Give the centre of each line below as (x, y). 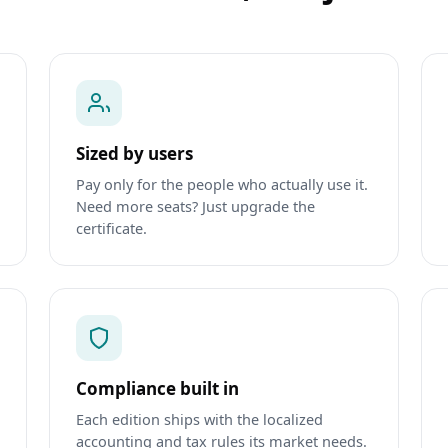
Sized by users (134, 154)
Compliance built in (157, 389)
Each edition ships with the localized (199, 419)
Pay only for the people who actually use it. (221, 184)
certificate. (111, 228)
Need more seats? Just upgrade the (195, 206)
